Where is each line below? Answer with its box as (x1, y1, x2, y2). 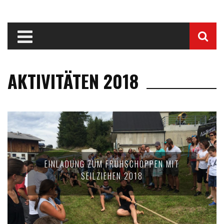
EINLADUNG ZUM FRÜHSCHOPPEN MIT (44, 158, 179, 170)
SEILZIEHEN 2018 (81, 170, 143, 182)
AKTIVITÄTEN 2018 (7, 67, 138, 94)
